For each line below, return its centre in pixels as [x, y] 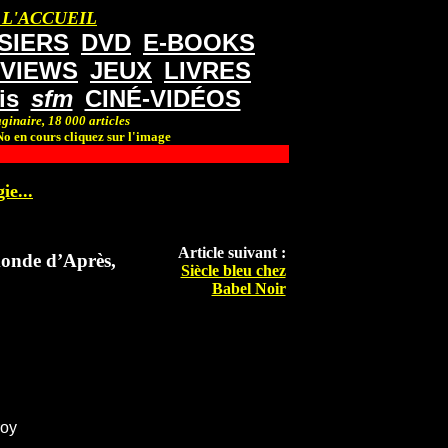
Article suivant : [231, 253]
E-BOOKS [199, 42]
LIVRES [207, 70]
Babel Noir [248, 289]
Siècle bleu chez [233, 271]
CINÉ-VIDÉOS [162, 98]
